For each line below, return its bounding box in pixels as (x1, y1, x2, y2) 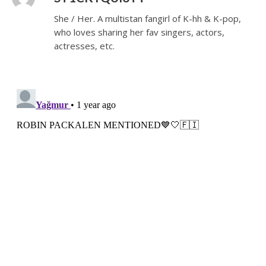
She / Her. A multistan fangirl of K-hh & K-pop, (54, 12, 242, 24)
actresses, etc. (54, 39, 115, 52)
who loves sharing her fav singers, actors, (54, 26, 225, 38)
